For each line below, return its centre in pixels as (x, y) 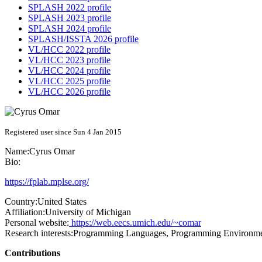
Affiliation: (25, 212)
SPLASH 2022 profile (70, 8)
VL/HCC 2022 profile (69, 50)
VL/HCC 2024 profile (69, 71)
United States (62, 202)
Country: (21, 202)
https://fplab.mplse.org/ (47, 182)
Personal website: (37, 223)
